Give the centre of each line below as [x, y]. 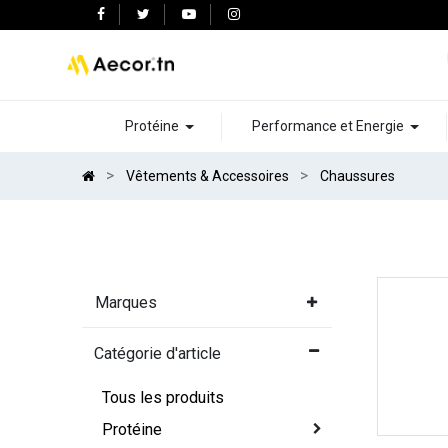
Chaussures [358, 175]
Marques [126, 303]
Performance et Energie [327, 126]
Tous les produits [163, 398]
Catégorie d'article [158, 354]
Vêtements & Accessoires [208, 175]
